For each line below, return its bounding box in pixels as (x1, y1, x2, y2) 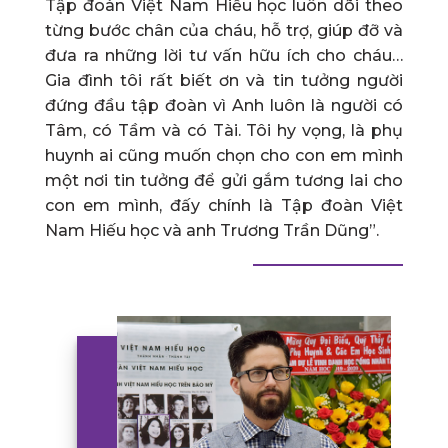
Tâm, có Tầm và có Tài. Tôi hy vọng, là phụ (45, 120, 403, 140)
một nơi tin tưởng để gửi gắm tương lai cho (45, 170, 403, 190)
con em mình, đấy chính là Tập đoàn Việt (45, 195, 403, 215)
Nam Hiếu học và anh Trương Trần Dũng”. (45, 220, 379, 240)
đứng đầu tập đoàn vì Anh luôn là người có (45, 95, 403, 115)
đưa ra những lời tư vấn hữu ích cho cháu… (45, 45, 403, 65)
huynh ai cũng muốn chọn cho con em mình (45, 145, 403, 165)
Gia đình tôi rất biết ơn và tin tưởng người (45, 70, 403, 90)
